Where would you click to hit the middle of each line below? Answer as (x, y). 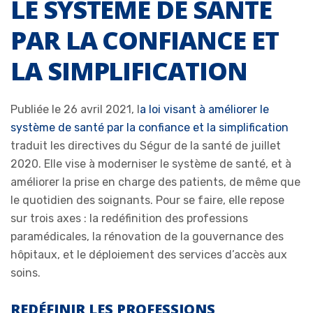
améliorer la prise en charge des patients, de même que (155, 182)
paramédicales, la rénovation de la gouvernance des (147, 236)
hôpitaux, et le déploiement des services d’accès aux (149, 254)
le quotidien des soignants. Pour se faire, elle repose (147, 200)
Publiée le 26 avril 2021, (74, 109)
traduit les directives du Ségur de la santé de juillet (146, 145)
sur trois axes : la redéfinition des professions (129, 218)
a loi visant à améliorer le (204, 109)
